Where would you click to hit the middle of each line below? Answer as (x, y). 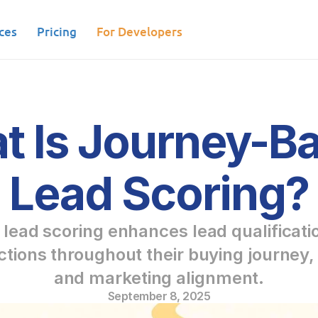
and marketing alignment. (159, 278)
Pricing (57, 31)
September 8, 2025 (159, 296)
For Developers (140, 31)
